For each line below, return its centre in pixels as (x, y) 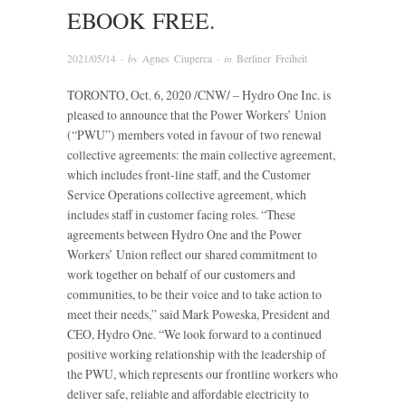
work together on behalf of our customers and (181, 274)
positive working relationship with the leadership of (197, 353)
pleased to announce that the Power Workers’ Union (197, 114)
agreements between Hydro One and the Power (184, 234)
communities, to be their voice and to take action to (194, 294)
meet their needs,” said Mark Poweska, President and (198, 314)
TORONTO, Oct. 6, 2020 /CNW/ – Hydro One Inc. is (199, 94)
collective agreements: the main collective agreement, (201, 154)
